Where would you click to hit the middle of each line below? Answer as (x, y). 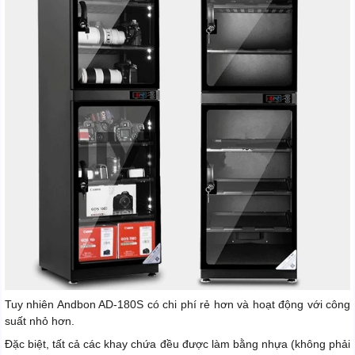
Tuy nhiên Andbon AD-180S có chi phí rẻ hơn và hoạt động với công (177, 304)
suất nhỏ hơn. (40, 321)
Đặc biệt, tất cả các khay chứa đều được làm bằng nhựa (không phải (177, 344)
